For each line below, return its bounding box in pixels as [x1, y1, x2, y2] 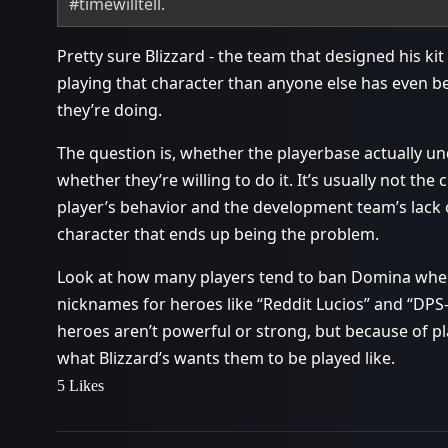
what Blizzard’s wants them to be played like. [57, 347, 395, 370]
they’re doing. [57, 99, 162, 122]
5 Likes [57, 377, 104, 395]
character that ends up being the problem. [57, 223, 379, 246]
